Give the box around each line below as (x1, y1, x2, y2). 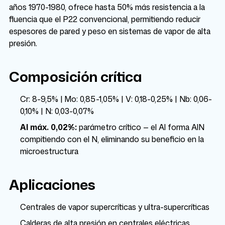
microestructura (20, 146, 78, 157)
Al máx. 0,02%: (20, 122, 77, 133)
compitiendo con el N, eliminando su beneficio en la (20, 134, 204, 145)
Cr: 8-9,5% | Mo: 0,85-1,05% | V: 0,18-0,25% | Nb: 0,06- (20, 93, 212, 104)
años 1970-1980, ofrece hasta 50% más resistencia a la (9, 2, 205, 13)
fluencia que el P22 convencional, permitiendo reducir (9, 14, 200, 25)
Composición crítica (9, 66, 142, 86)
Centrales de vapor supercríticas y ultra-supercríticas (20, 201, 209, 212)
